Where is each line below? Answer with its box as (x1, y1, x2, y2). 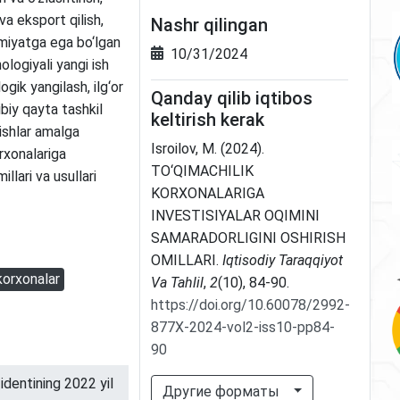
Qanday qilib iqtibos (150, 87, 312, 109)
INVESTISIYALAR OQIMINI (150, 206, 320, 224)
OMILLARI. (150, 251, 222, 269)
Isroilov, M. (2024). (150, 139, 264, 157)
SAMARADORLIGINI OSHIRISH (150, 229, 346, 246)
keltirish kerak (150, 108, 264, 130)
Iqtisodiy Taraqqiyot (221, 251, 343, 269)
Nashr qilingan (150, 13, 268, 36)
